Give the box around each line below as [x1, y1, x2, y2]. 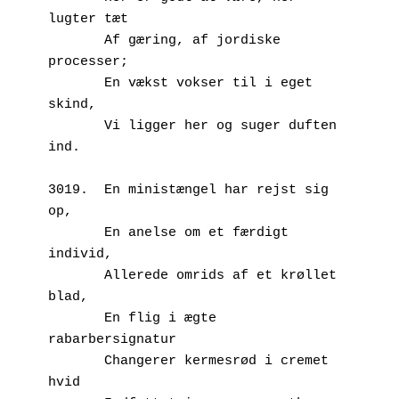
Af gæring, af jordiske [48, 32, 104, 48]
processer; [48, 53, 128, 69]
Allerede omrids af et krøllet [48, 267, 104, 283]
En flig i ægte [48, 310, 104, 326]
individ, [48, 246, 112, 262]
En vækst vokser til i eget [48, 75, 104, 91]
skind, [48, 96, 96, 112]
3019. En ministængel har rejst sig [48, 182, 329, 198]
